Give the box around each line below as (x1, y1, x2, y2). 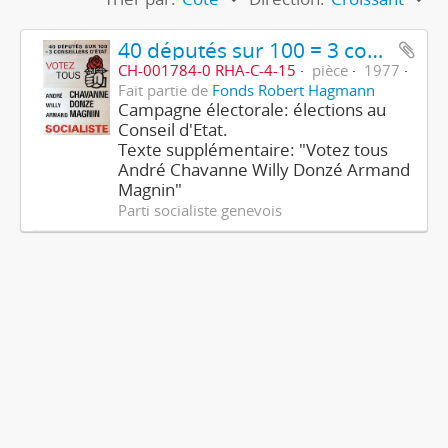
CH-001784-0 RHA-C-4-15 (117, 60, 296, 80)
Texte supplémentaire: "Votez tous (117, 138, 388, 161)
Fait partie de (117, 80, 212, 100)
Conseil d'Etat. (117, 118, 228, 141)
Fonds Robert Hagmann (211, 80, 375, 100)
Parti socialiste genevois (117, 200, 282, 220)
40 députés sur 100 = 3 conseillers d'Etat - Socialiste (366, 35, 383, 64)
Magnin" (117, 178, 182, 201)
